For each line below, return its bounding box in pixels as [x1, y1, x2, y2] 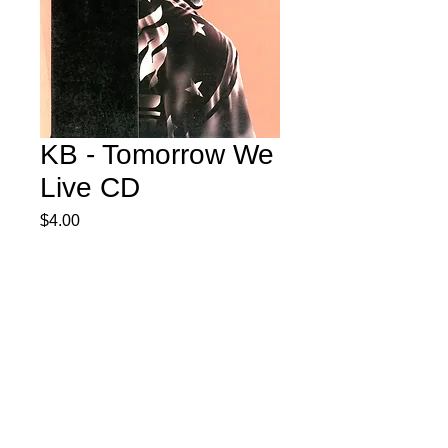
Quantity [40, 370, 93, 387]
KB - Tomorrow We [40, 138, 274, 170]
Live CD [40, 171, 140, 203]
